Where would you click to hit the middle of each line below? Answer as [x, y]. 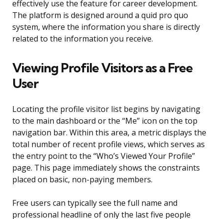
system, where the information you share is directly [106, 27]
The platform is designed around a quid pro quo [100, 15]
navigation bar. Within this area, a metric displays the [109, 133]
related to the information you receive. [83, 39]
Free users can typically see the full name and [95, 203]
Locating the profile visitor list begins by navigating [106, 109]
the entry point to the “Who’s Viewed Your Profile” [104, 156]
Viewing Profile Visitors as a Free [102, 68]
